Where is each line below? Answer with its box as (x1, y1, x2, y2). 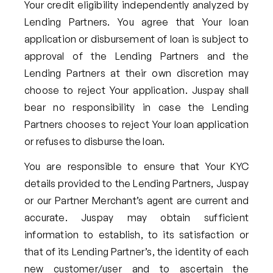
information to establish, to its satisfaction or (24, 229, 249, 241)
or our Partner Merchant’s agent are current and (24, 194, 249, 207)
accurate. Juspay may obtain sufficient (24, 211, 249, 224)
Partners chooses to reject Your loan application (24, 118, 249, 131)
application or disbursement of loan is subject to (24, 33, 249, 46)
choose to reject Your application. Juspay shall (24, 84, 249, 97)
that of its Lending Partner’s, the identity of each (24, 246, 249, 258)
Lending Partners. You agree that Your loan (24, 16, 249, 29)
